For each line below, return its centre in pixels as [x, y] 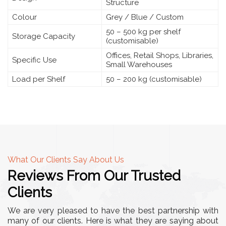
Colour [24, 17]
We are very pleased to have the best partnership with [113, 210]
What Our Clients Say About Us [66, 159]
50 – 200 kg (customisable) [154, 79]
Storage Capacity [44, 36]
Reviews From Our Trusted [94, 176]
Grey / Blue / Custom [145, 17]
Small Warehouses [139, 64]
